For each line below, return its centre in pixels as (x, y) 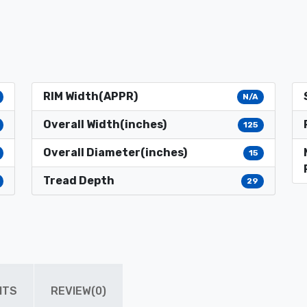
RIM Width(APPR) (90, 97)
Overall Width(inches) (105, 125)
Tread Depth (79, 181)
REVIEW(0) (78, 291)
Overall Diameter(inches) (115, 153)
